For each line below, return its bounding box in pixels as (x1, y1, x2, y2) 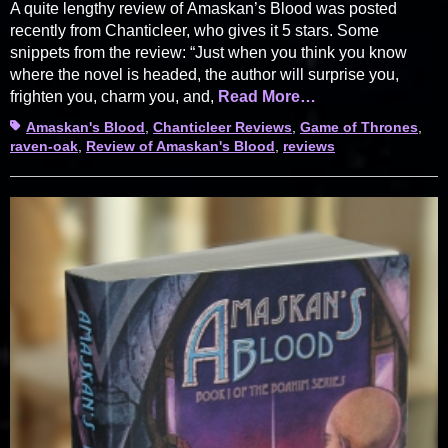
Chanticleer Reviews (153, 118, 292, 135)
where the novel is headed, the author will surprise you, (10, 65, 399, 83)
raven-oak (10, 137, 78, 154)
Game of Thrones (300, 118, 418, 135)
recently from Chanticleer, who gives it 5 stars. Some (10, 21, 379, 39)
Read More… (218, 87, 316, 105)
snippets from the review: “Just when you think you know (10, 43, 407, 61)
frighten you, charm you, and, (10, 87, 218, 105)
